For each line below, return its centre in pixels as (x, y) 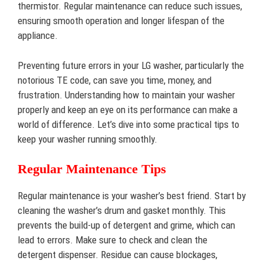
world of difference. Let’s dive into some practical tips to (128, 124)
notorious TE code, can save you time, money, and (115, 80)
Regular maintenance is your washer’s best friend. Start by (132, 196)
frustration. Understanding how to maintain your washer (126, 95)
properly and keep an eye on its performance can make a (128, 109)
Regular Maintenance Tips (92, 169)
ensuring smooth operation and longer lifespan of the (121, 21)
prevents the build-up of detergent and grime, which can (126, 225)
